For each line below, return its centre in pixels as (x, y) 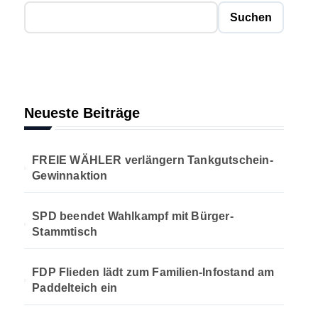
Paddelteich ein (75, 288)
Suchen (251, 17)
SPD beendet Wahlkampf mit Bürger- (133, 216)
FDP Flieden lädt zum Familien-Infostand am (153, 272)
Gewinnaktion (70, 176)
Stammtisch (65, 232)
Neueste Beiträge (82, 113)
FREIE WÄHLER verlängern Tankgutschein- (153, 160)
